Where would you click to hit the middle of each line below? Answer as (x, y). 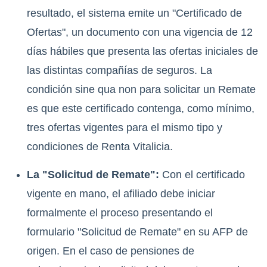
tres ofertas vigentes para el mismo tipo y (125, 128)
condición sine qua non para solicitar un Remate (141, 90)
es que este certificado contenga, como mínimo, (141, 109)
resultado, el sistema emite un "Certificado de (134, 13)
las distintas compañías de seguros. (112, 71)
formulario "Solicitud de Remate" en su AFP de (137, 232)
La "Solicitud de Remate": (93, 175)
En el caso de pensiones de (127, 251)
